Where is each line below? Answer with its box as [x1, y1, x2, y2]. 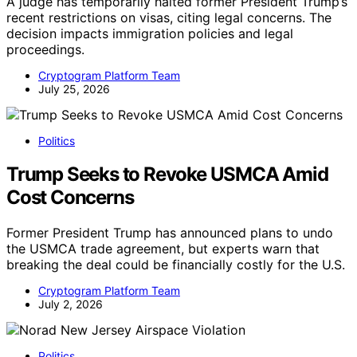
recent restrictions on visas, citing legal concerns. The [6, 9, 331, 25]
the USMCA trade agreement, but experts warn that [6, 241, 320, 257]
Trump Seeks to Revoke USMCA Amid [6, 163, 328, 186]
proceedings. [6, 41, 84, 57]
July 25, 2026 [38, 81, 110, 96]
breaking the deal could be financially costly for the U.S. [6, 257, 345, 273]
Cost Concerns [6, 186, 134, 210]
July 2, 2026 [38, 297, 103, 312]
